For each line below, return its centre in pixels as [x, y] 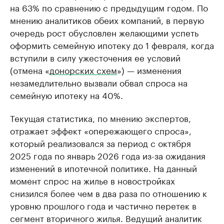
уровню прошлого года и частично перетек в [103, 205]
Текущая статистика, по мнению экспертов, [100, 117]
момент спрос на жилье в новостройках [92, 180]
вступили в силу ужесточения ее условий [95, 57]
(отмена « [30, 69]
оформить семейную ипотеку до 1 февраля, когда [112, 44]
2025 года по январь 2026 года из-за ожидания [108, 155]
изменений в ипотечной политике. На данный [103, 167]
